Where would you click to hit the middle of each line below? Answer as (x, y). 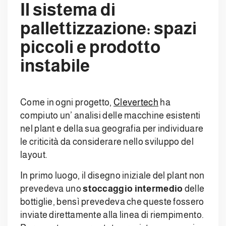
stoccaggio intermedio (133, 189)
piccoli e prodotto (91, 47)
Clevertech (136, 103)
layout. (34, 155)
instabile (55, 66)
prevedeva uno (52, 189)
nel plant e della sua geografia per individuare (112, 129)
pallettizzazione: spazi (109, 29)
